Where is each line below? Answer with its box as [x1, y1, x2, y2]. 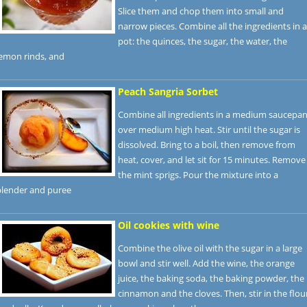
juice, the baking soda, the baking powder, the [118, 272, 304, 284]
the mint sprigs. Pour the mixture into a [118, 169, 278, 181]
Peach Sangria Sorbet [118, 85, 218, 98]
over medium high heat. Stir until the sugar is [118, 123, 300, 136]
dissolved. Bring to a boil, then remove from [118, 138, 295, 151]
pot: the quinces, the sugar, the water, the [118, 35, 287, 47]
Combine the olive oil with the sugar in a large [118, 242, 302, 254]
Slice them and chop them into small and [118, 5, 284, 17]
